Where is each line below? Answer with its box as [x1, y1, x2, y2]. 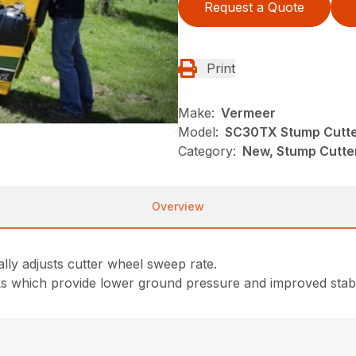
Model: [178, 124, 219, 140]
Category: [178, 143, 236, 159]
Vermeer [221, 105, 276, 121]
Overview [152, 199, 204, 213]
